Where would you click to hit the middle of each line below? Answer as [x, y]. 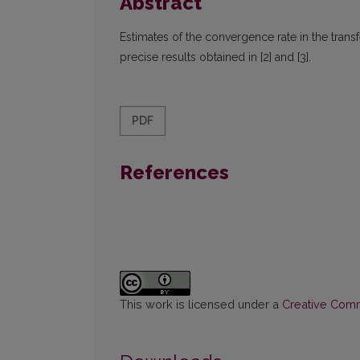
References [174, 173]
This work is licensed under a [201, 305]
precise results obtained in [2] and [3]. [215, 57]
